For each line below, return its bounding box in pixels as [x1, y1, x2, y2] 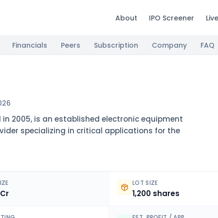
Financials [12, 40, 47, 50]
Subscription [94, 40, 138, 50]
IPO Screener [149, 13, 194, 23]
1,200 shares [132, 188, 180, 199]
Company [152, 40, 187, 50]
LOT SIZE [132, 179, 158, 187]
